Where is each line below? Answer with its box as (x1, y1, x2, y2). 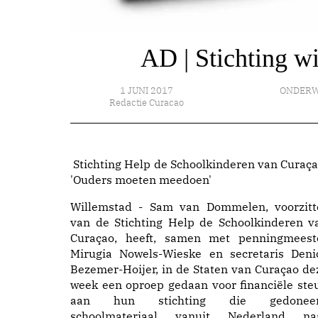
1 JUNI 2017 (120, 84, 174, 97)
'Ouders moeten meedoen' (70, 172, 212, 187)
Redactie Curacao (109, 97, 185, 109)
